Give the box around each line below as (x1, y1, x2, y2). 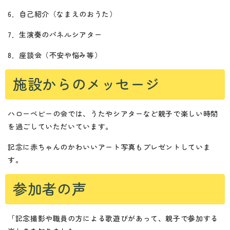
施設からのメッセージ (13, 73, 160, 94)
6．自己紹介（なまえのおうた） (8, 8, 117, 19)
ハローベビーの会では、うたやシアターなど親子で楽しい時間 (8, 108, 218, 119)
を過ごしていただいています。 (8, 121, 113, 131)
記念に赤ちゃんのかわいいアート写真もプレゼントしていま (8, 141, 211, 152)
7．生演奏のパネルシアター (8, 29, 102, 40)
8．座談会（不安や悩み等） (8, 49, 102, 60)
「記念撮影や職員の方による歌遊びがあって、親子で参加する (8, 213, 218, 223)
